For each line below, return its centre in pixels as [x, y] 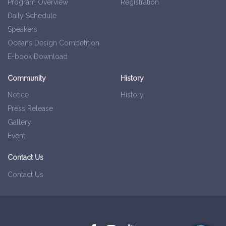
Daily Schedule [32, 16]
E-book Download [38, 57]
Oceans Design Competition [53, 43]
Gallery [19, 122]
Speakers [22, 30]
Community [27, 78]
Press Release [30, 109]
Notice [18, 95]
